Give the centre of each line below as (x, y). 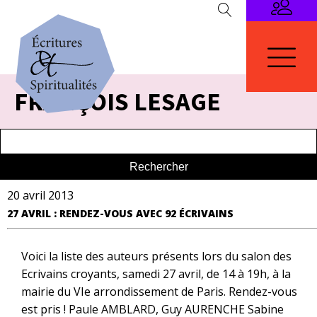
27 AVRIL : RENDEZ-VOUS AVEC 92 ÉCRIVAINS (120, 213)
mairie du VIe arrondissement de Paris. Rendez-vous (159, 292)
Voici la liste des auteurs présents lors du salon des (156, 256)
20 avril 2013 (40, 195)
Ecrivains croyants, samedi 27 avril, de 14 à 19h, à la (156, 274)
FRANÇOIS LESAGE (117, 102)
